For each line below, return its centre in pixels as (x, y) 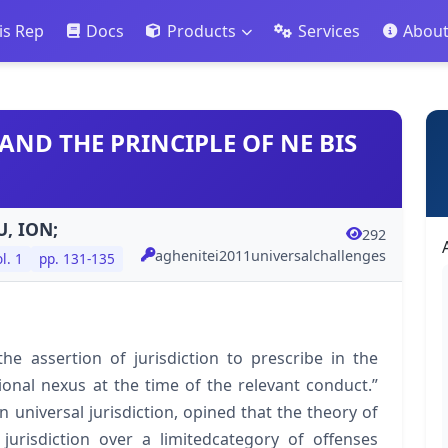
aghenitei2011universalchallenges (270, 255)
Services (329, 31)
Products (201, 31)
